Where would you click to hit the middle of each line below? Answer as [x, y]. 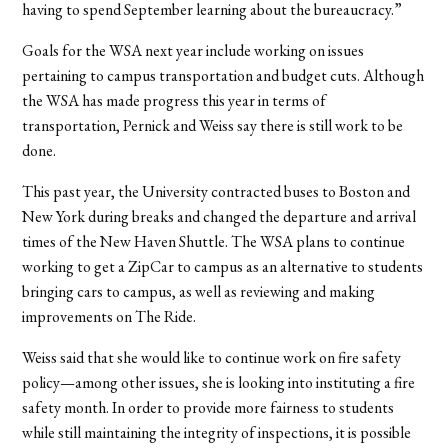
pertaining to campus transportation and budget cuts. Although [223, 75]
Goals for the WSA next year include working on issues [193, 50]
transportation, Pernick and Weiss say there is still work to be [213, 125]
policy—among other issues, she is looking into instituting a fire [219, 382]
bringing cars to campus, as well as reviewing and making [199, 291]
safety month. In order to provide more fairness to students [208, 407]
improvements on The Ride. [109, 316]
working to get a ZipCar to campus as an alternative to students [223, 266]
